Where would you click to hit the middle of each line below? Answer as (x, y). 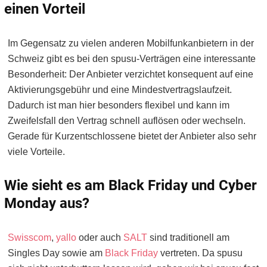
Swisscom (30, 238)
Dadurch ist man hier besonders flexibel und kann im (119, 105)
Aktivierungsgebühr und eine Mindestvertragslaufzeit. (120, 90)
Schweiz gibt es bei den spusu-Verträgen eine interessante (132, 59)
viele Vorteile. (36, 152)
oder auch (100, 238)
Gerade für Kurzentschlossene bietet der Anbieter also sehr (132, 136)
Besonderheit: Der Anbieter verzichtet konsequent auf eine (131, 74)
